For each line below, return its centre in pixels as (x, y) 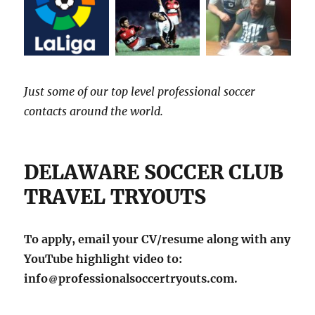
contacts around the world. (94, 111)
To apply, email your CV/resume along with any (157, 239)
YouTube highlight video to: (103, 258)
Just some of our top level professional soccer (140, 91)
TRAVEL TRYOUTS (115, 197)
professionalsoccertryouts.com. (148, 278)
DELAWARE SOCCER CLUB (154, 172)
